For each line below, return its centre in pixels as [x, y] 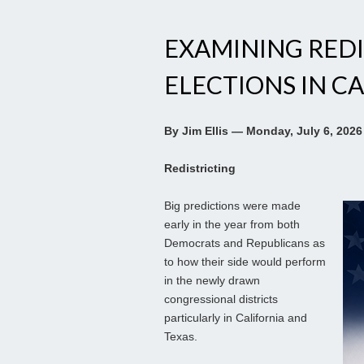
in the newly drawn [212, 281]
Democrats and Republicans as [245, 243]
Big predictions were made [232, 206]
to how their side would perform [245, 262]
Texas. [181, 337]
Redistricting [200, 169]
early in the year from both [232, 225]
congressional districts [221, 299]
